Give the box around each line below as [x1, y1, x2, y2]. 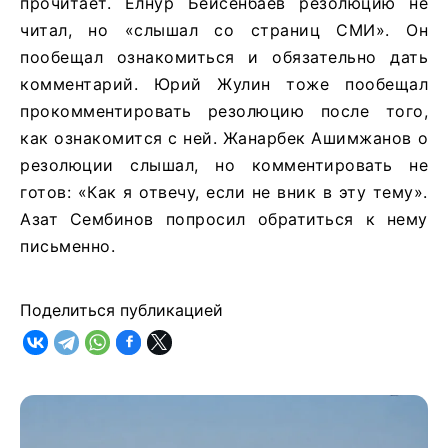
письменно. [20, 235, 115, 256]
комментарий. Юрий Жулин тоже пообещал [20, 73, 428, 94]
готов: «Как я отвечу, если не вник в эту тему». [20, 181, 428, 202]
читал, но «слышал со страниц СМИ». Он [20, 19, 428, 40]
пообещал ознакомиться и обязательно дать [20, 46, 428, 67]
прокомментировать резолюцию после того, [20, 100, 428, 121]
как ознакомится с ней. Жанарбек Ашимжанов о [20, 127, 428, 148]
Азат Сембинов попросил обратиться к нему [20, 208, 428, 229]
